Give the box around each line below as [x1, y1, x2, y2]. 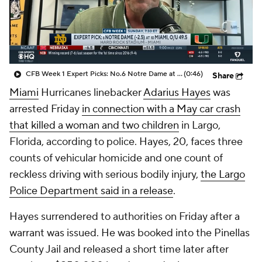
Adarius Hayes [143, 86, 211, 99]
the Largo [201, 168, 245, 181]
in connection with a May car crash [82, 102, 240, 116]
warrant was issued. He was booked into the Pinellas [9, 226, 250, 240]
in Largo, [179, 119, 220, 132]
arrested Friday [9, 102, 82, 116]
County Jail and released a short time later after [9, 243, 229, 256]
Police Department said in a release [9, 184, 173, 198]
